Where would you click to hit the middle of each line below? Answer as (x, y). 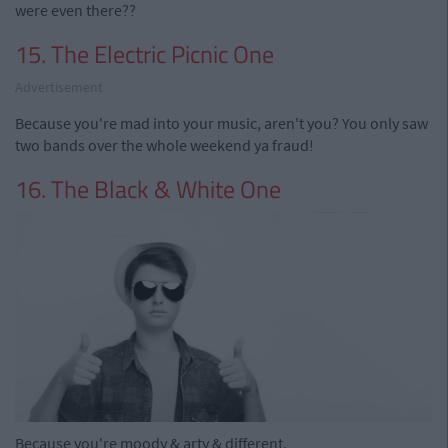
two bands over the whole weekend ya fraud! (164, 144)
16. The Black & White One (148, 188)
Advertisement (59, 86)
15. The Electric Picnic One (144, 53)
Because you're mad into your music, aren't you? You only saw (221, 122)
